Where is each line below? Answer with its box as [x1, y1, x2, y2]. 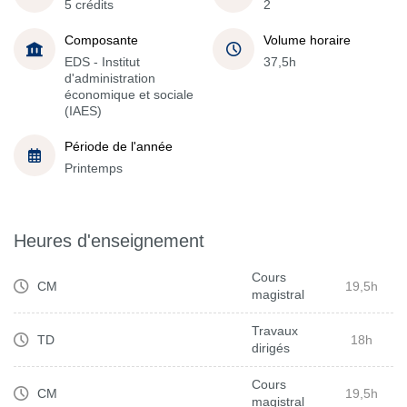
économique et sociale [65, 86, 194, 102]
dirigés [252, 341, 290, 355]
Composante [65, 32, 138, 47]
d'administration [65, 70, 155, 85]
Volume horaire [263, 32, 351, 47]
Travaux [252, 323, 298, 338]
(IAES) [65, 103, 102, 118]
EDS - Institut [65, 54, 140, 69]
